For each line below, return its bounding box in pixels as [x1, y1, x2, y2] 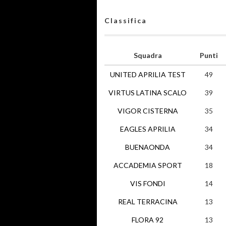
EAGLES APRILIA [120, 125, 176, 133]
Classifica [104, 16, 147, 25]
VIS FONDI [130, 179, 165, 188]
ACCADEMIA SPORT [113, 161, 182, 169]
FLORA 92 [132, 215, 163, 224]
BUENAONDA [125, 143, 170, 151]
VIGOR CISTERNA [117, 106, 178, 115]
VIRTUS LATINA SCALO [108, 88, 187, 97]
